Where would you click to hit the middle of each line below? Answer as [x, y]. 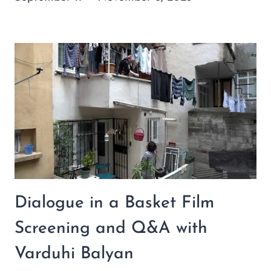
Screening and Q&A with [111, 229]
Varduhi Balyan [74, 254]
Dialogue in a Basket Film [114, 204]
